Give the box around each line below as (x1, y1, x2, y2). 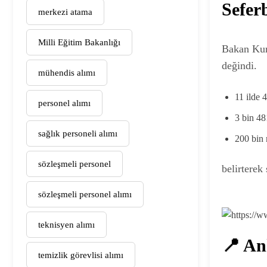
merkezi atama (38, 7, 92, 17)
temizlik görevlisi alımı (38, 250, 123, 260)
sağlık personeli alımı (38, 128, 117, 138)
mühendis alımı (38, 67, 95, 77)
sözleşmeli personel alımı (38, 189, 132, 199)
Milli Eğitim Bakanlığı (38, 37, 120, 47)
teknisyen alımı (38, 219, 95, 229)
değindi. (222, 60, 257, 72)
